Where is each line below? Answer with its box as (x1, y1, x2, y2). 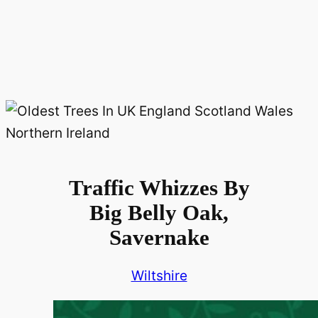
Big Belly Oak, (89, 200, 229, 226)
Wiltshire (131, 267, 187, 285)
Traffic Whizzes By (68, 175, 250, 201)
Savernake (109, 225, 209, 251)
